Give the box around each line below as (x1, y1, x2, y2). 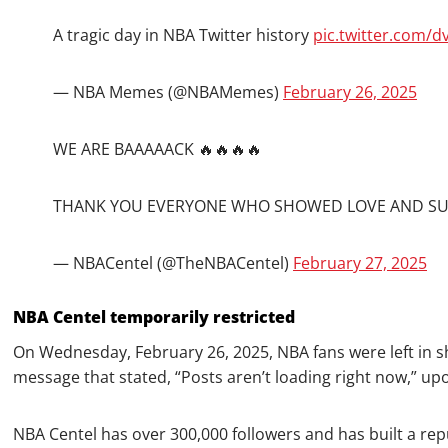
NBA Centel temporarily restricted (13, 306, 295, 329)
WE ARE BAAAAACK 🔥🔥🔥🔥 (53, 138, 262, 161)
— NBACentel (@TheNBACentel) (53, 252, 293, 275)
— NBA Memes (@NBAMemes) (53, 81, 283, 104)
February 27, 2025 (293, 252, 427, 275)
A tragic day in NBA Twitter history (53, 24, 313, 47)
